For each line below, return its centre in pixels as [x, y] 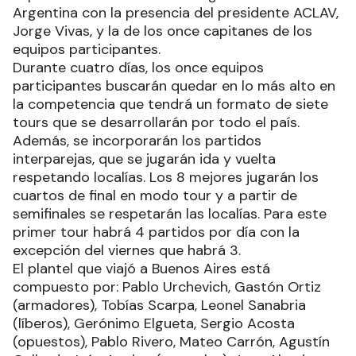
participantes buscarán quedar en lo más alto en [174, 86]
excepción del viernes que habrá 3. [127, 251]
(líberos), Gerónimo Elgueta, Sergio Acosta [154, 324]
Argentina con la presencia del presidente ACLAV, [176, 13]
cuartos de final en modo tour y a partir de [155, 196]
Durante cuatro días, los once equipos [138, 68]
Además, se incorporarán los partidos [137, 141]
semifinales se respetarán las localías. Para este [170, 214]
